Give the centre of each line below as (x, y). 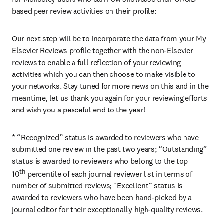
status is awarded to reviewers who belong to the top (100, 161)
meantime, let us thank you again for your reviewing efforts (110, 98)
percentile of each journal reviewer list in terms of (109, 174)
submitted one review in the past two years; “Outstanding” (110, 149)
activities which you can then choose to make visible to (104, 74)
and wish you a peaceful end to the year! (78, 110)
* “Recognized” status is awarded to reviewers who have (105, 137)
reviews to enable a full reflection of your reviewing (96, 62)
